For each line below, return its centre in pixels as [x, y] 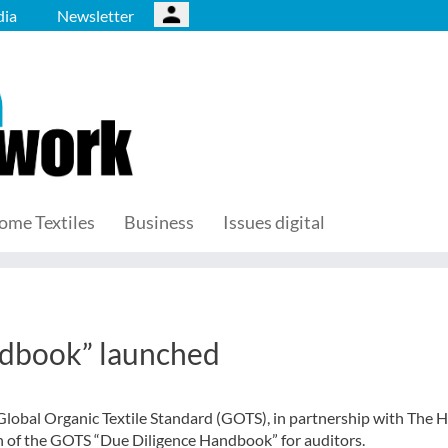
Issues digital [274, 222]
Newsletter [95, 15]
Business [159, 222]
